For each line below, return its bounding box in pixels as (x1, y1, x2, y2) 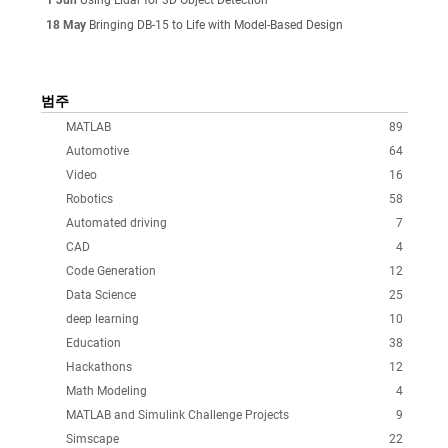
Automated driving (65, 215, 167, 230)
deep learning (65, 311, 139, 326)
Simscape (65, 431, 119, 446)
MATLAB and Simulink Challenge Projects (65, 407, 289, 422)
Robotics (65, 191, 113, 206)
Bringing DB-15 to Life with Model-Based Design (88, 17, 343, 32)
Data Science (65, 287, 136, 302)
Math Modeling (65, 383, 147, 398)
